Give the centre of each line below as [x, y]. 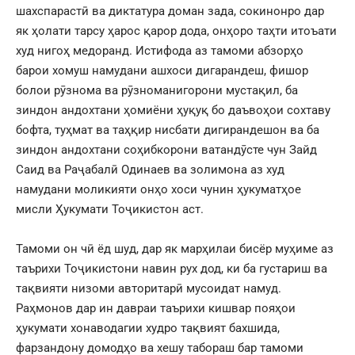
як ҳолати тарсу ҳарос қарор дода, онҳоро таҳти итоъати [176, 31]
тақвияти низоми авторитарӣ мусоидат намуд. [149, 288]
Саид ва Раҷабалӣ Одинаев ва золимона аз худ [150, 169]
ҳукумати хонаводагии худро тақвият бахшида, [148, 328]
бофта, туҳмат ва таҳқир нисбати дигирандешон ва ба [168, 130]
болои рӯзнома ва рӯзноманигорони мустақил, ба [157, 90]
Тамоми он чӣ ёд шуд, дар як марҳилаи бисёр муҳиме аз [175, 248]
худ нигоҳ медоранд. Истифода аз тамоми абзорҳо [160, 50]
